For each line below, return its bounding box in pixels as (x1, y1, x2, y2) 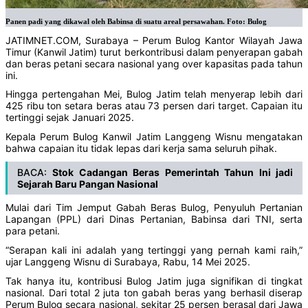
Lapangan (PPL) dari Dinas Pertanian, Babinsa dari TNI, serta (5, 213, 302, 225)
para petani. (5, 225, 60, 237)
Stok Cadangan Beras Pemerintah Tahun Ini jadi (52, 166, 294, 178)
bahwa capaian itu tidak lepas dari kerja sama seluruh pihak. (5, 142, 277, 154)
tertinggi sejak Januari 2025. (5, 111, 134, 124)
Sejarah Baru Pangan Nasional (17, 177, 158, 190)
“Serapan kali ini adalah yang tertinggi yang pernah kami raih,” (5, 243, 302, 256)
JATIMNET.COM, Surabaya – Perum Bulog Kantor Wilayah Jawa (5, 34, 302, 46)
